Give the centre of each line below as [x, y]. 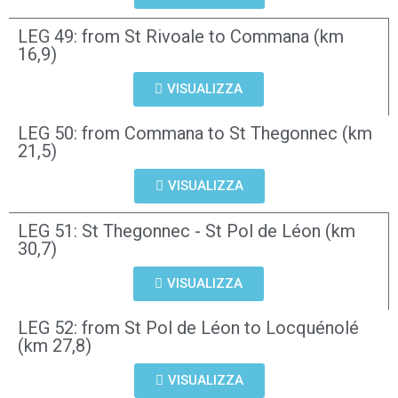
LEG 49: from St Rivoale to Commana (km [181, 36]
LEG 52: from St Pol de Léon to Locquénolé [188, 328]
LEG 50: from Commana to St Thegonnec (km [195, 133]
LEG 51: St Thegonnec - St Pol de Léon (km [187, 231]
